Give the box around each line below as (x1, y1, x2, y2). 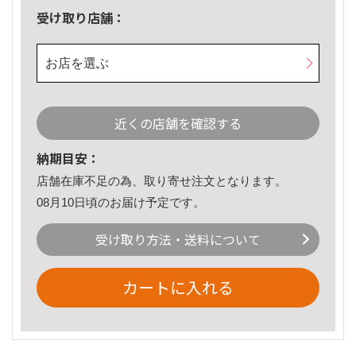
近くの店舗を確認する (114, 114, 242, 133)
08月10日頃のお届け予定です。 (37, 195, 205, 209)
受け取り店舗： (37, 8, 126, 28)
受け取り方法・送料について (95, 230, 261, 250)
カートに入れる (122, 276, 234, 300)
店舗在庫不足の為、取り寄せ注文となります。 (37, 174, 287, 188)
